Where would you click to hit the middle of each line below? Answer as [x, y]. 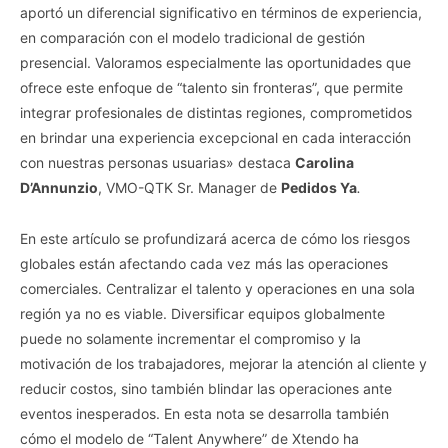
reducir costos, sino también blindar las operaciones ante [206, 388]
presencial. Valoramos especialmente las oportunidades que [215, 62]
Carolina [324, 162]
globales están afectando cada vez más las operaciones [204, 263]
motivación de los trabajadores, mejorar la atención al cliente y [223, 363]
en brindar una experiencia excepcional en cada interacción [215, 137]
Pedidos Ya [319, 187]
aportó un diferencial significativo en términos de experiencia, [221, 12]
